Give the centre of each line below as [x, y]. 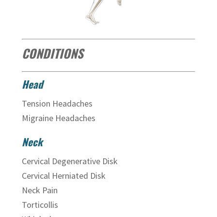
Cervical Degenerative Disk [70, 161]
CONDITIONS [52, 53]
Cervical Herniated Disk [64, 176]
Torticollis [41, 205]
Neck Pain [40, 190]
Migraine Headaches [58, 118]
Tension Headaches [57, 103]
